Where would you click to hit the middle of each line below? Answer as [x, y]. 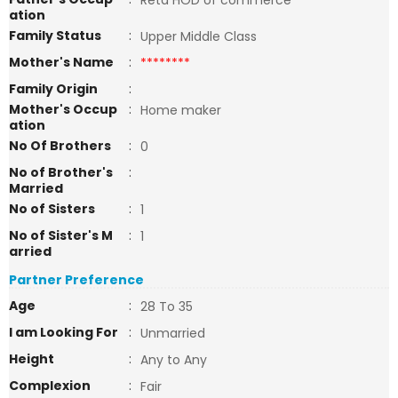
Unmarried [173, 333]
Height [32, 359]
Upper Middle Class [199, 36]
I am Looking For [64, 332]
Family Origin [53, 89]
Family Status [55, 36]
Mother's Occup [63, 109]
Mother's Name [63, 62]
